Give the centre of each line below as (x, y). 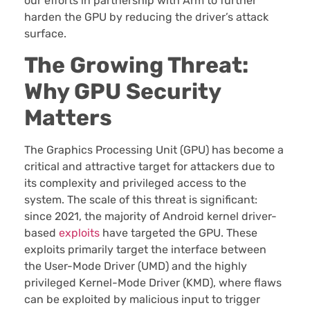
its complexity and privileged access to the (135, 183)
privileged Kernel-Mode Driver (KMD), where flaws (153, 283)
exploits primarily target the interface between (145, 250)
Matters (68, 118)
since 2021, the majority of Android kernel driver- (151, 217)
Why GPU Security (122, 92)
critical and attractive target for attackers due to (149, 167)
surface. (45, 33)
